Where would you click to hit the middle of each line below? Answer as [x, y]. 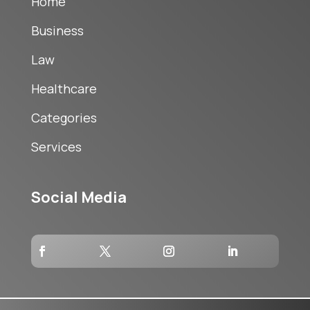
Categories [64, 118]
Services [56, 147]
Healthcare [64, 89]
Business [57, 31]
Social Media [79, 198]
